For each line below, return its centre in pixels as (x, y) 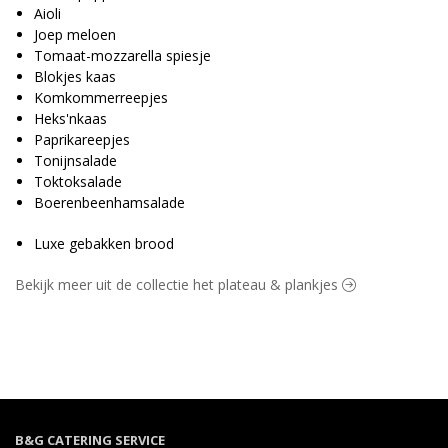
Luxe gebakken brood (104, 244)
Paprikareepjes (82, 140)
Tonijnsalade (75, 161)
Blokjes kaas (75, 77)
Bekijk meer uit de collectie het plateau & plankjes (178, 285)
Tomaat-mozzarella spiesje (122, 56)
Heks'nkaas (70, 119)
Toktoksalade (78, 182)
